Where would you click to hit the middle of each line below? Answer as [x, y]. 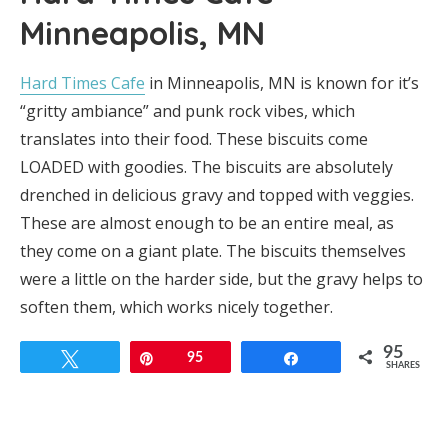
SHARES [402, 366]
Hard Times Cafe [82, 83]
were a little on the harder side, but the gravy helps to [221, 279]
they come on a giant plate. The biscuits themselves [213, 251]
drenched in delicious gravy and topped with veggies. [217, 195]
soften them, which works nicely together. [176, 307]
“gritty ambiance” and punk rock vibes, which [187, 111]
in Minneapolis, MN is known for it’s [282, 83]
